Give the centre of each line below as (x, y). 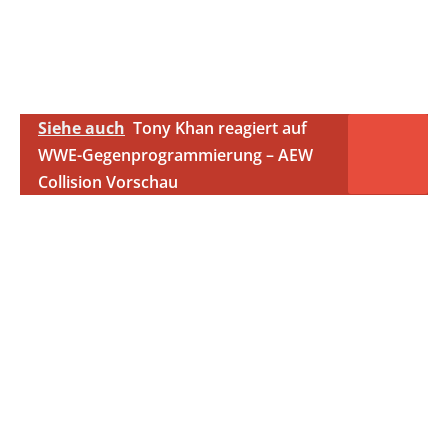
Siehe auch (81, 128)
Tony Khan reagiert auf (220, 128)
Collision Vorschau (108, 182)
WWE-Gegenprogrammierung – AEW (175, 155)
